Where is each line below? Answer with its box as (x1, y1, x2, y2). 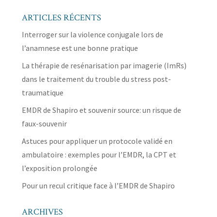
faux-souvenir (21, 118, 67, 128)
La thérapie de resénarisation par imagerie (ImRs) (21, 60, 186, 70)
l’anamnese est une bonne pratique (21, 43, 138, 53)
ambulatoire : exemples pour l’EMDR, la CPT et (21, 149, 176, 159)
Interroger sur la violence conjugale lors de (21, 29, 163, 39)
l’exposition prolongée (21, 163, 97, 173)
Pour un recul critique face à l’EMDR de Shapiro (21, 180, 175, 190)
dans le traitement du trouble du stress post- (21, 74, 171, 84)
